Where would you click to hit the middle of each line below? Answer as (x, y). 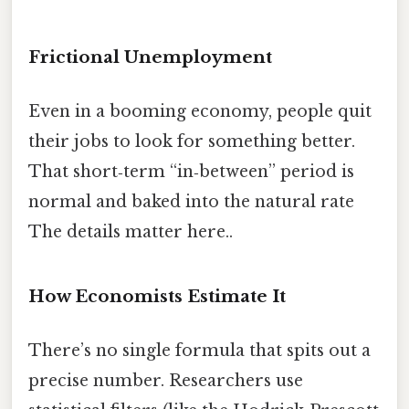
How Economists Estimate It (157, 296)
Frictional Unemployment (150, 57)
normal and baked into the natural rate (191, 201)
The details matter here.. (131, 231)
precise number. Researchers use (166, 381)
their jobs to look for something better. (192, 141)
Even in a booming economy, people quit (200, 111)
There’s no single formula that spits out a (199, 351)
